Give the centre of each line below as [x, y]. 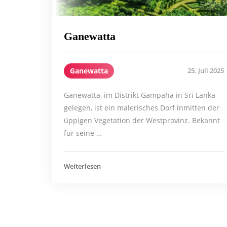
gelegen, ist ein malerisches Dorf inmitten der [142, 107]
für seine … [83, 133]
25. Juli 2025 [206, 71]
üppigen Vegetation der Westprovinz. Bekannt [142, 120]
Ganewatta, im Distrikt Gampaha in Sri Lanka [140, 95]
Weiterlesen [82, 166]
